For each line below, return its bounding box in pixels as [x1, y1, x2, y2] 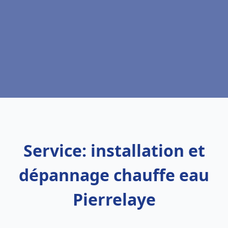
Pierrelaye [72, 188, 156, 210]
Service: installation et [23, 139, 205, 161]
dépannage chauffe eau [19, 164, 209, 186]
